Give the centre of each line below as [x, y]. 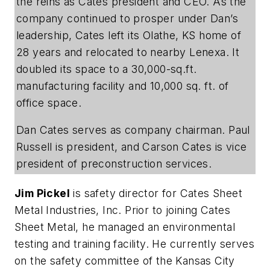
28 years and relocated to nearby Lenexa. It [128, 52]
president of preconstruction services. [114, 164]
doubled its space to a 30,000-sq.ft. [107, 69]
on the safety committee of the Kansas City [125, 260]
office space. [49, 102]
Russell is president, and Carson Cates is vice [132, 147]
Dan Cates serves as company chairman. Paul [133, 130]
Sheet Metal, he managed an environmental [125, 227]
